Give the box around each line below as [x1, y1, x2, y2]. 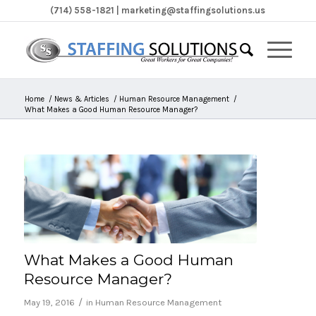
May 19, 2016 [23, 296, 75, 308]
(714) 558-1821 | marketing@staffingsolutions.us [50, 5, 266, 16]
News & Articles [54, 95, 109, 104]
